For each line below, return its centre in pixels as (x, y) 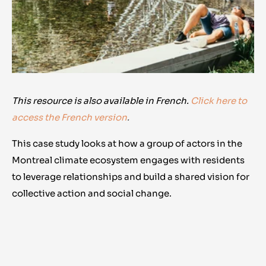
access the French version (69, 118)
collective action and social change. (92, 194)
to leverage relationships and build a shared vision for (131, 177)
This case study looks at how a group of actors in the (127, 144)
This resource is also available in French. (101, 101)
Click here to (219, 101)
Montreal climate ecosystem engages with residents (128, 160)
